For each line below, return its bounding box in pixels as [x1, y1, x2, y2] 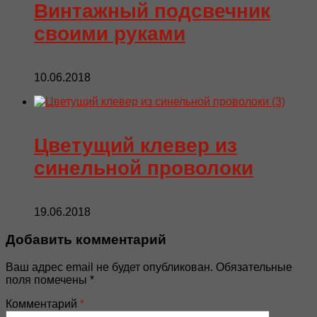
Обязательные [216, 260, 292, 273]
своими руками [34, 22, 185, 45]
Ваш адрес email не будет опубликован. [6, 260, 213, 273]
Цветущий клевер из [34, 134, 237, 156]
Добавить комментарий [6, 231, 166, 247]
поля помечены [6, 273, 90, 286]
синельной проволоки [34, 156, 253, 179]
